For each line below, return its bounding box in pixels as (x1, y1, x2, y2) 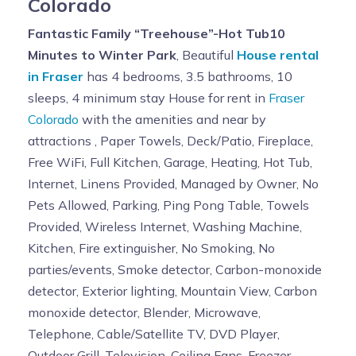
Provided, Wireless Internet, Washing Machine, (28, 218, 302, 234)
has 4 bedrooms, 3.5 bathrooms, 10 (83, 68, 292, 84)
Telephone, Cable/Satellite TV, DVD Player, (28, 325, 280, 342)
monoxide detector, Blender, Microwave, (28, 304, 261, 320)
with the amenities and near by (79, 110, 266, 127)
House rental (237, 46, 319, 63)
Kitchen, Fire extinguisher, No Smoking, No (28, 239, 275, 256)
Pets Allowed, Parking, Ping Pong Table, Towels (28, 196, 309, 213)
